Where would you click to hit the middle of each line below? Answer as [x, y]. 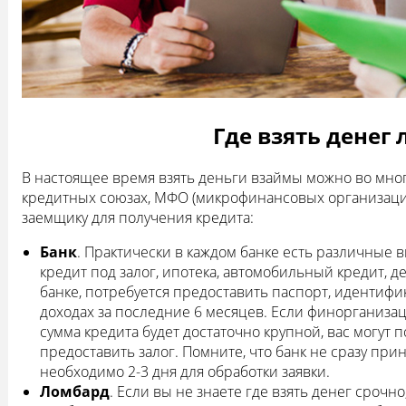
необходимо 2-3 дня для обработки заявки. [185, 372]
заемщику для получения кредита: [138, 218]
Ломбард [75, 392]
